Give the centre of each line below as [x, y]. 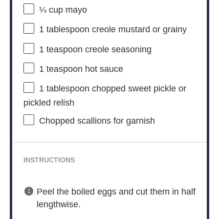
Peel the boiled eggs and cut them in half [116, 192]
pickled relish [49, 103]
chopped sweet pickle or [138, 89]
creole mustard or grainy [138, 30]
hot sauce [103, 69]
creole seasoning [117, 49]
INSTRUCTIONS [49, 160]
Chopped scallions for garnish [97, 121]
